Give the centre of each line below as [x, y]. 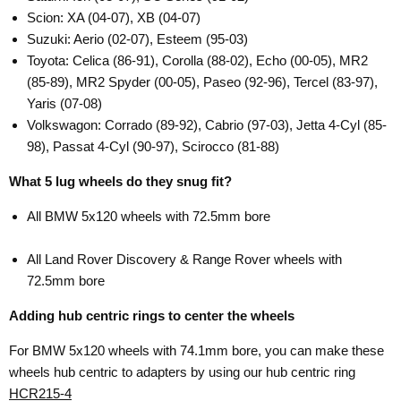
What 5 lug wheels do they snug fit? [120, 182]
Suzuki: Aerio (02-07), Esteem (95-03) [137, 39]
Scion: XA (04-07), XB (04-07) [114, 18]
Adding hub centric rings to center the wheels [152, 316]
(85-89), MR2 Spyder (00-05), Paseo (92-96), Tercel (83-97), [202, 82]
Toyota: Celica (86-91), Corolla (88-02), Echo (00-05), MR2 [197, 61]
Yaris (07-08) [64, 104]
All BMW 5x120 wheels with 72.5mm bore [149, 217]
